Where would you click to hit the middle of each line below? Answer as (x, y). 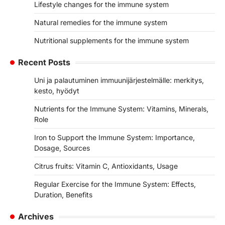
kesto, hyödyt (57, 91)
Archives (36, 217)
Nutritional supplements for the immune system (111, 41)
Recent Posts (44, 63)
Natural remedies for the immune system (101, 23)
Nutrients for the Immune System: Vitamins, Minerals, (121, 109)
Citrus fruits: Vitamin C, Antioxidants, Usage (106, 166)
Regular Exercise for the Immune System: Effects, (115, 184)
